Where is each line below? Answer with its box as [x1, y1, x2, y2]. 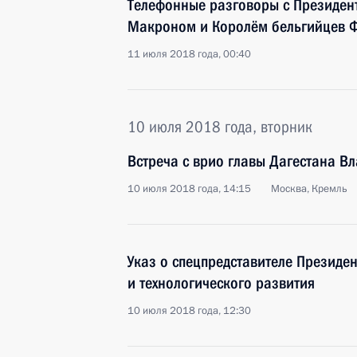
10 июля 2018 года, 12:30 [127, 304, 251, 318]
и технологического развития [127, 273, 315, 292]
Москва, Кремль [271, 182, 347, 196]
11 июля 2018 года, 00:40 [127, 47, 251, 61]
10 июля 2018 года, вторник [127, 117, 312, 136]
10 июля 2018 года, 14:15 [127, 182, 251, 196]
